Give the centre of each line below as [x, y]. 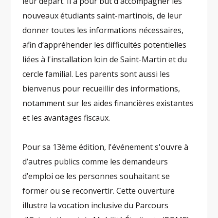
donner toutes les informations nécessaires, [103, 30]
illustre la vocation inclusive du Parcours [96, 206]
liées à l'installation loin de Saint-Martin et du [105, 60]
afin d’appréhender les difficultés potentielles [105, 45]
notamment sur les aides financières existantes [108, 103]
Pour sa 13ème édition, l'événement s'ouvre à [106, 147]
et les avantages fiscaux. [66, 118]
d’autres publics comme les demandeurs [95, 162]
